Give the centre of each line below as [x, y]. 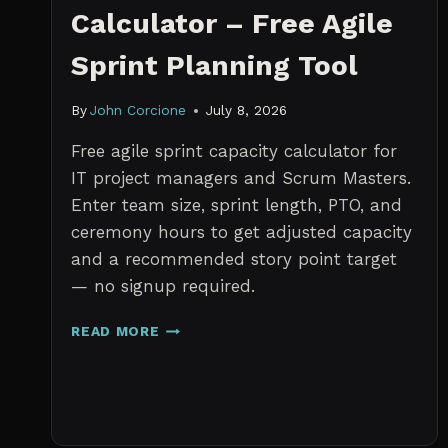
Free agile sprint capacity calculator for [234, 151]
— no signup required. [163, 286]
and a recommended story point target [234, 259]
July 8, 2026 [247, 110]
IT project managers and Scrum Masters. [241, 178]
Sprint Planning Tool [215, 65]
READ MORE [115, 331]
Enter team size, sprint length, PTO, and [237, 205]
